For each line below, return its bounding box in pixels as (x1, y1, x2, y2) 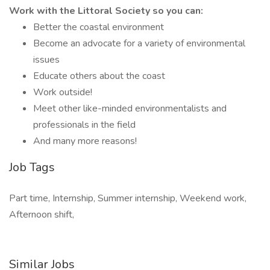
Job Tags (9, 159, 55, 175)
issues (33, 53, 60, 66)
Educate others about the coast (33, 69, 165, 83)
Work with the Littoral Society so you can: (9, 4, 203, 17)
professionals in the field (33, 118, 136, 131)
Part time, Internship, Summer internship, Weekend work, (9, 192, 246, 205)
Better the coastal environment (33, 20, 164, 34)
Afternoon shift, (9, 208, 74, 221)
